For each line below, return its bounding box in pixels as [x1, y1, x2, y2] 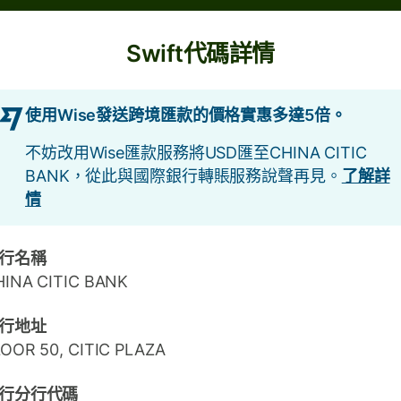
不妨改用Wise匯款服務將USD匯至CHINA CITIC [25, 143, 367, 162]
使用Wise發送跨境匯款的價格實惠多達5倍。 [25, 106, 346, 124]
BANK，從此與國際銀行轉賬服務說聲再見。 [25, 166, 342, 185]
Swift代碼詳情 [126, 39, 275, 67]
